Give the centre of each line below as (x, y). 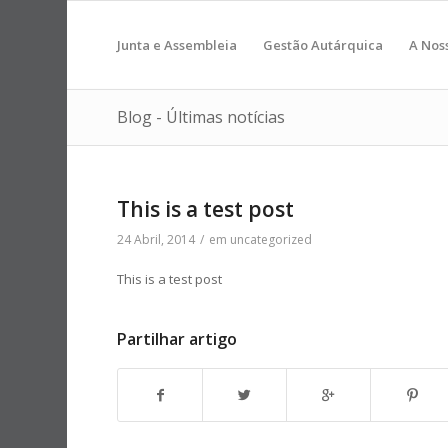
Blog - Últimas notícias (201, 117)
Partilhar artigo (177, 339)
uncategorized (271, 239)
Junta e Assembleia (177, 45)
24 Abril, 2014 (156, 239)
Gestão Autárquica (323, 45)
